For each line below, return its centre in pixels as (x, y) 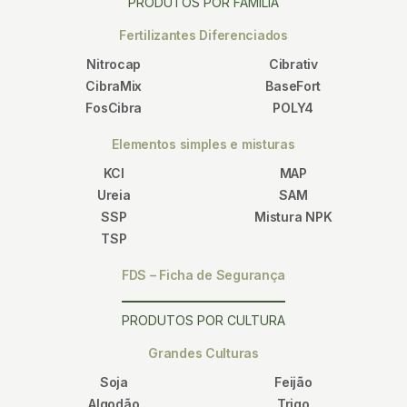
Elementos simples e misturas (203, 144)
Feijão (293, 382)
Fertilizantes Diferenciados (203, 35)
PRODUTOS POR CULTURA (203, 321)
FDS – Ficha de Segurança (203, 275)
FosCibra (114, 108)
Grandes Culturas (203, 353)
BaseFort (293, 86)
